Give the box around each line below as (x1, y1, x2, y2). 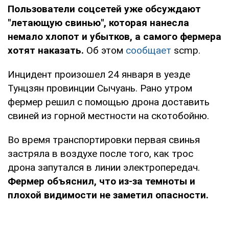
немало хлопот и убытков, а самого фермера (8, 30, 221, 42)
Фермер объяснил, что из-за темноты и (8, 175, 195, 187)
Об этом (84, 44, 123, 56)
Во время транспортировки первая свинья (8, 133, 200, 146)
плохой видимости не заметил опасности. (8, 189, 209, 201)
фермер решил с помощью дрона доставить (8, 96, 210, 108)
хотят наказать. (8, 44, 84, 56)
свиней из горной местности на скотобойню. (8, 109, 209, 122)
